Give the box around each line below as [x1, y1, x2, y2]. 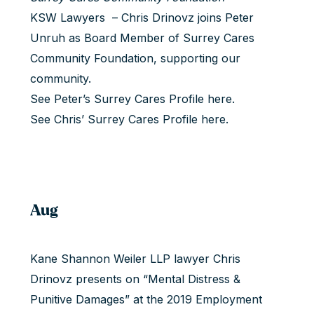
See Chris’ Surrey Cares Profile [29, 112, 201, 126]
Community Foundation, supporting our [29, 51, 240, 65]
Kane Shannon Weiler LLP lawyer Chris [29, 252, 240, 266]
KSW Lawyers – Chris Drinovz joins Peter [29, 11, 254, 25]
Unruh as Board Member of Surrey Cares [29, 31, 254, 45]
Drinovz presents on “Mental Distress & [29, 272, 240, 286]
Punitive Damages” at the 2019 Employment [29, 292, 262, 306]
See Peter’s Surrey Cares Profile [29, 92, 207, 106]
